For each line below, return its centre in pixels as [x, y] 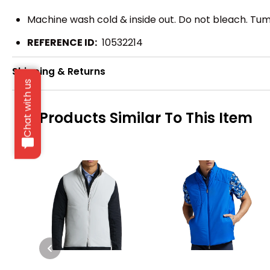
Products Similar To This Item [146, 118]
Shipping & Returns [59, 72]
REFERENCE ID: [62, 42]
